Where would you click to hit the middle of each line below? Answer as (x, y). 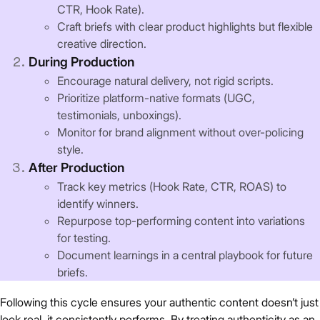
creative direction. (102, 44)
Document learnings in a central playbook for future (185, 255)
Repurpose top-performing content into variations (181, 221)
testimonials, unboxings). (119, 115)
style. (70, 150)
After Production (76, 168)
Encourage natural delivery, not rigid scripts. (165, 81)
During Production (81, 62)
